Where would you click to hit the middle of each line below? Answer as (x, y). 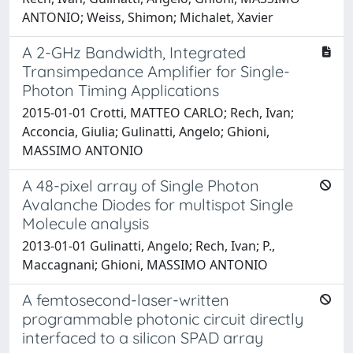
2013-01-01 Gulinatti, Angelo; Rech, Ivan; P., (149, 245)
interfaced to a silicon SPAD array (143, 337)
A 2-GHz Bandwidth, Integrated (134, 52)
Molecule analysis (85, 223)
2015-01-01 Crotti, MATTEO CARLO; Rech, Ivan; (158, 112)
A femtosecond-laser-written (126, 299)
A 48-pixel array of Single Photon (141, 185)
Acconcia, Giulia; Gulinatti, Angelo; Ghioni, (146, 131)
